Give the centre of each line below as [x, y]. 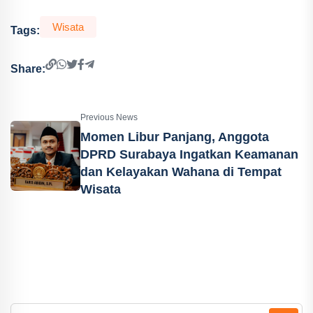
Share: [28, 68]
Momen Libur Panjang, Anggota [175, 137]
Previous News [109, 117]
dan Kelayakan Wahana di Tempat [181, 172]
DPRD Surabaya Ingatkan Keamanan [189, 154]
